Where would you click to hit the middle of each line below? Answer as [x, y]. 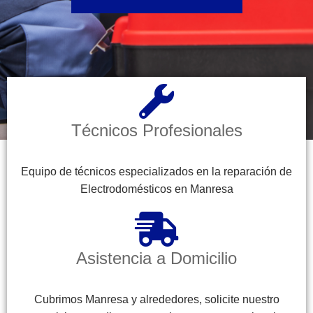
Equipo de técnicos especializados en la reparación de [156, 171]
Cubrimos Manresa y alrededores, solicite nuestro [156, 299]
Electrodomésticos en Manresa [156, 189]
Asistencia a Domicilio [156, 258]
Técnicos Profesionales [156, 130]
